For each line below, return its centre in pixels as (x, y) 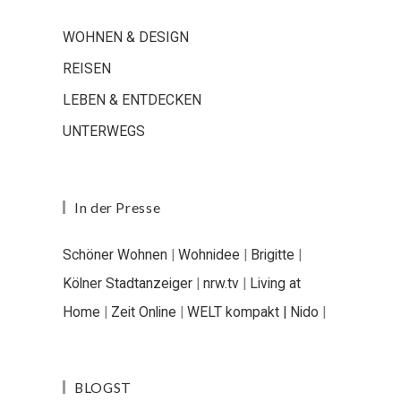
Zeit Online (144, 311)
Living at (275, 283)
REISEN (87, 68)
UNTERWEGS (104, 131)
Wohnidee (209, 254)
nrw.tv (221, 283)
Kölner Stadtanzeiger (128, 283)
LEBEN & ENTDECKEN (132, 99)
